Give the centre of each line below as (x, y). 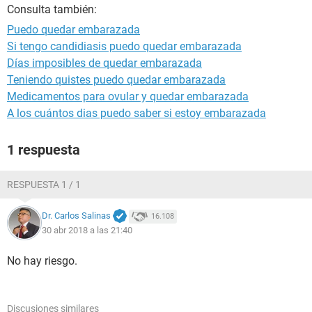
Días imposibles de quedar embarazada (104, 63)
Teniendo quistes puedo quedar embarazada (116, 80)
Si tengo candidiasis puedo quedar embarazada (124, 46)
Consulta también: (52, 9)
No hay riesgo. (42, 261)
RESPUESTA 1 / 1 (44, 185)
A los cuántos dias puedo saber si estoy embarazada (136, 113)
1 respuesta (44, 150)
